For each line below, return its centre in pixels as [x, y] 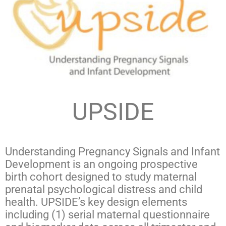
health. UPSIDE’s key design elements [96, 202]
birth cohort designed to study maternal [101, 177]
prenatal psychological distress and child [104, 189]
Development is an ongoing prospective [101, 164]
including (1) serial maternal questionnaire [107, 214]
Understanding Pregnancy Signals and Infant [112, 151]
